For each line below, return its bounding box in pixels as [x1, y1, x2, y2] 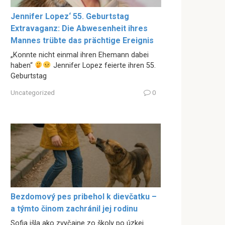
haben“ [11, 61, 35, 70]
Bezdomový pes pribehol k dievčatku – [11, 192, 157, 202]
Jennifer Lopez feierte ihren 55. [51, 61, 156, 70]
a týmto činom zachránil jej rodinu [11, 204, 138, 214]
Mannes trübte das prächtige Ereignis [11, 35, 154, 45]
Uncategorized [11, 88, 55, 97]
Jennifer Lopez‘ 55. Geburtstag [11, 11, 129, 21]
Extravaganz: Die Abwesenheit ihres [11, 23, 148, 33]
